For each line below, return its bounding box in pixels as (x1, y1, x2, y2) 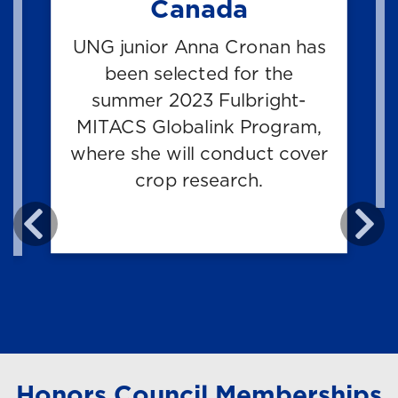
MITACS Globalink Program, (76, 114, 322, 140)
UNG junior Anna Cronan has (72, 34, 326, 60)
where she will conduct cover (69, 140, 329, 167)
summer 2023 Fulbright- (92, 87, 306, 114)
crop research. (135, 167, 263, 194)
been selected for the (104, 60, 294, 87)
